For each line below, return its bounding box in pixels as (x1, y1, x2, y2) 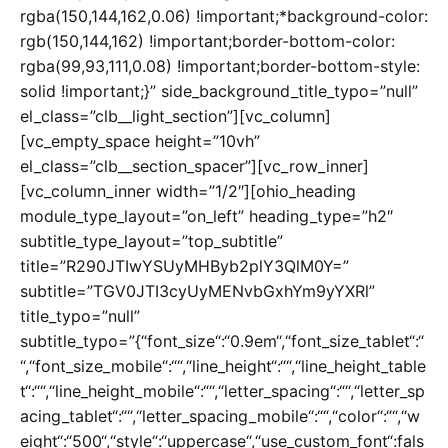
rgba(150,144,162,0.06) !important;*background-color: (20, 5, 428, 26)
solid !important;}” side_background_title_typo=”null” (20, 80, 418, 101)
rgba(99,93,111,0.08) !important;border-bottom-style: (20, 55, 420, 76)
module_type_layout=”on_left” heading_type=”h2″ (20, 205, 393, 226)
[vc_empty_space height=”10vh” (20, 130, 260, 151)
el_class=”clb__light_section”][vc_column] (20, 105, 331, 126)
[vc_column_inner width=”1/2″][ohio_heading (20, 180, 356, 201)
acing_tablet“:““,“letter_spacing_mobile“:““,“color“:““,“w (20, 405, 420, 426)
